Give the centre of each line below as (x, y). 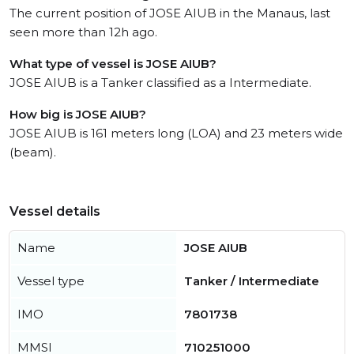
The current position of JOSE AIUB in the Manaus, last (170, 13)
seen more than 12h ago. (83, 32)
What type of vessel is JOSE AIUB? (113, 64)
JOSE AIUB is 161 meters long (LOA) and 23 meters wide (176, 133)
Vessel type (51, 281)
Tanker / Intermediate (252, 281)
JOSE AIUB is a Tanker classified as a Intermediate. (160, 83)
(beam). (33, 152)
